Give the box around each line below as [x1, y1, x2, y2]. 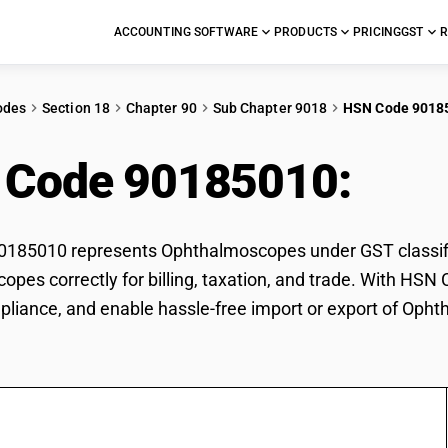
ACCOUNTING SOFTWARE [113, 25, 259, 39]
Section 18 [42, 100, 110, 116]
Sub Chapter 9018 [212, 100, 328, 116]
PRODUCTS [274, 25, 338, 39]
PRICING [353, 25, 402, 39]
